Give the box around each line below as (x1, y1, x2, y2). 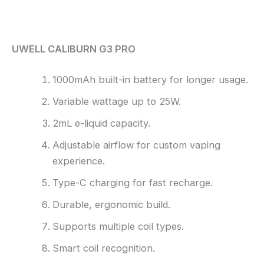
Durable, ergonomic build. (52, 198, 171, 210)
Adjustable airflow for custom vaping (52, 138, 221, 151)
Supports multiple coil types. (52, 220, 184, 232)
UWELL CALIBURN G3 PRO (12, 43, 138, 55)
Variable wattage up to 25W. (52, 95, 181, 107)
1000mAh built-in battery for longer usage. (52, 73, 249, 85)
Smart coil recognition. (52, 242, 156, 254)
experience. (52, 154, 105, 167)
